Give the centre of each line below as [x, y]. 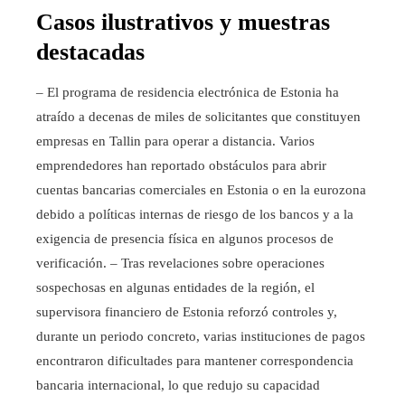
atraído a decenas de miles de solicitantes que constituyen [198, 116]
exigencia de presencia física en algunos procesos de [185, 238]
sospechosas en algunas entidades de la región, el [175, 287]
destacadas [90, 52]
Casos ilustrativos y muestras [183, 22]
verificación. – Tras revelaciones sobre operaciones [180, 263]
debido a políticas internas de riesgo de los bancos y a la [195, 214]
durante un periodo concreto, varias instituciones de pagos [201, 336]
